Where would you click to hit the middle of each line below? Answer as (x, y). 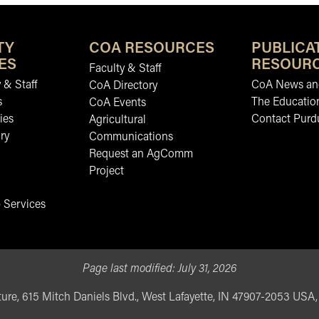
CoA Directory (123, 86)
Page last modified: (130, 269)
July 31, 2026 (207, 269)
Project (106, 172)
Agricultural (117, 120)
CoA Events (117, 103)
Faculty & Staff (125, 69)
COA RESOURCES (152, 49)
